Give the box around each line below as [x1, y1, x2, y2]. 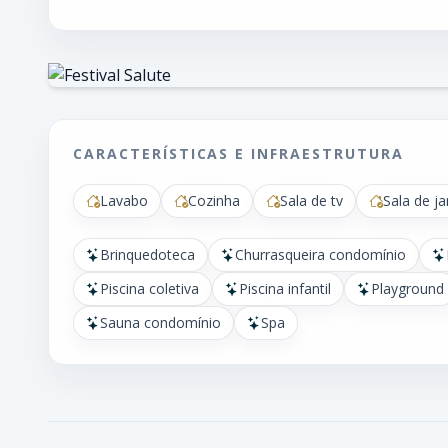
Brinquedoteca [100, 245, 195, 264]
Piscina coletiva [100, 279, 199, 298]
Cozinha [188, 191, 240, 210]
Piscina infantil [239, 279, 331, 298]
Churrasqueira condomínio [235, 245, 406, 264]
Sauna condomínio [100, 313, 221, 332]
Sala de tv [280, 191, 343, 210]
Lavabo [100, 191, 148, 210]
